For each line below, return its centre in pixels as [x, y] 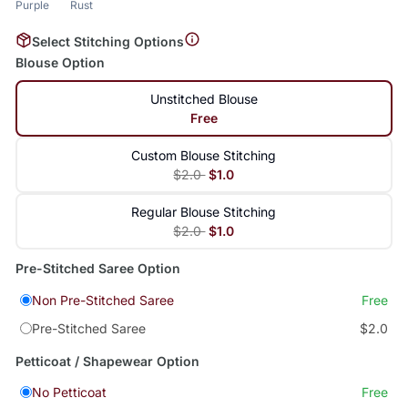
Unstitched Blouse [204, 99]
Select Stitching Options [107, 41]
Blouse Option [60, 63]
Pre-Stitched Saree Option [97, 269]
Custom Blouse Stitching [204, 156]
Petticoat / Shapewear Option [107, 361]
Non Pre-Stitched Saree [102, 301]
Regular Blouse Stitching [204, 212]
